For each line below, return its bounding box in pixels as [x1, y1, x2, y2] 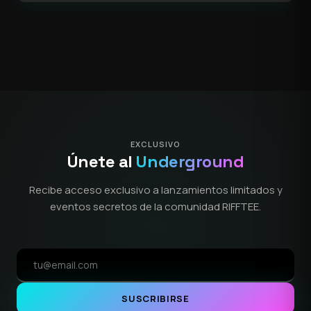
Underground [136, 151, 244, 173]
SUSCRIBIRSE [121, 292, 190, 305]
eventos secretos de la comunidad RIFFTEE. [50, 199, 261, 215]
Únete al [67, 151, 137, 173]
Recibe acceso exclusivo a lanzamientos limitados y [28, 183, 283, 198]
